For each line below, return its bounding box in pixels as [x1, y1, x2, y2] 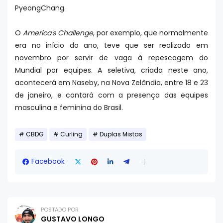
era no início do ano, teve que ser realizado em [15, 40, 208, 50]
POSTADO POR [41, 206, 79, 214]
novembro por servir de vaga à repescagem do [15, 53, 208, 63]
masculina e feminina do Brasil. [15, 103, 125, 112]
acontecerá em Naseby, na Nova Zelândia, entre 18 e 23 [15, 78, 208, 88]
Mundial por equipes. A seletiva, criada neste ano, [15, 65, 208, 75]
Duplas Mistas [100, 130, 142, 138]
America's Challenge [23, 28, 93, 38]
